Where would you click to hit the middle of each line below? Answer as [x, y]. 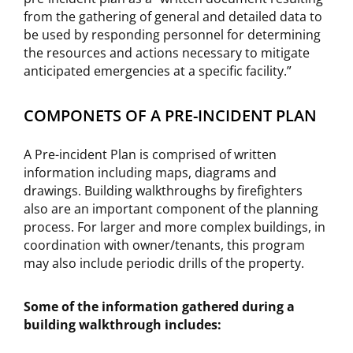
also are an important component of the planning [171, 209]
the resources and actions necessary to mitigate [167, 53]
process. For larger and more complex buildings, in [175, 227]
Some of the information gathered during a [159, 307]
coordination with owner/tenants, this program [164, 245]
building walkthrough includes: [123, 325]
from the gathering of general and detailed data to [173, 17]
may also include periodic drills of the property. [164, 263]
